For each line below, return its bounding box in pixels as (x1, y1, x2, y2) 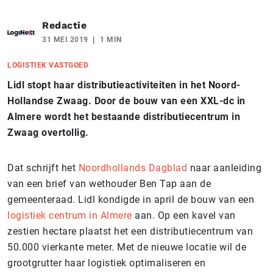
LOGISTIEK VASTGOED (7, 60, 88, 69)
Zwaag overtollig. (7, 126, 89, 138)
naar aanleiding (187, 161, 261, 174)
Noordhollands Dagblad (78, 161, 187, 174)
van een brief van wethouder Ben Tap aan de (7, 177, 211, 190)
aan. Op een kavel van (132, 209, 236, 221)
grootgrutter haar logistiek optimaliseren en (7, 257, 205, 269)
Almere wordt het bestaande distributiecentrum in (7, 110, 240, 122)
